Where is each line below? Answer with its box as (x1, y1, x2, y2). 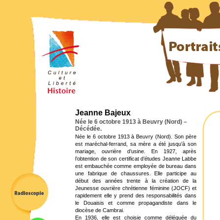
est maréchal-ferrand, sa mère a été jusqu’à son (75, 141, 196, 147)
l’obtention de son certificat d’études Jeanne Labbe (75, 156, 196, 162)
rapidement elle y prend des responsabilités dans (75, 192, 196, 198)
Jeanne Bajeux (75, 109, 131, 117)
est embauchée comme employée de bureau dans (75, 163, 196, 169)
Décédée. (75, 125, 102, 132)
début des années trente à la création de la (75, 178, 196, 184)
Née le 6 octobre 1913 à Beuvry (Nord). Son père (75, 134, 196, 139)
